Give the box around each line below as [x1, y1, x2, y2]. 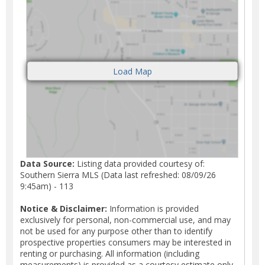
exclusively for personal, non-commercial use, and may [20, 214, 231, 225]
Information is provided [107, 202, 199, 214]
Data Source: [20, 157, 75, 169]
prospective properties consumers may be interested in [20, 236, 231, 248]
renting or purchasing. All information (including [20, 247, 199, 259]
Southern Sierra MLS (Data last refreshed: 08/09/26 [20, 169, 216, 180]
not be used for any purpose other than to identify [20, 225, 212, 237]
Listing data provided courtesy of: [75, 157, 205, 169]
